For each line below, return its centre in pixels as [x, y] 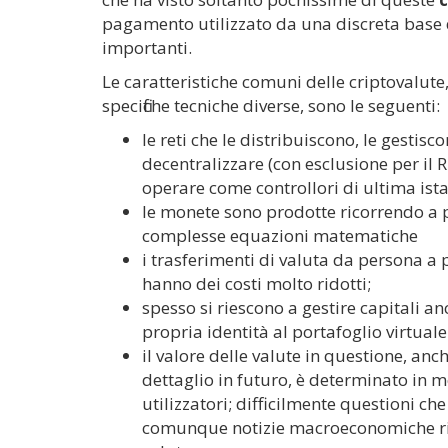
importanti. [147, 47]
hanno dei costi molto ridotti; [256, 283]
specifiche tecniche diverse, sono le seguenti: [271, 105]
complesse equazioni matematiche [280, 235]
